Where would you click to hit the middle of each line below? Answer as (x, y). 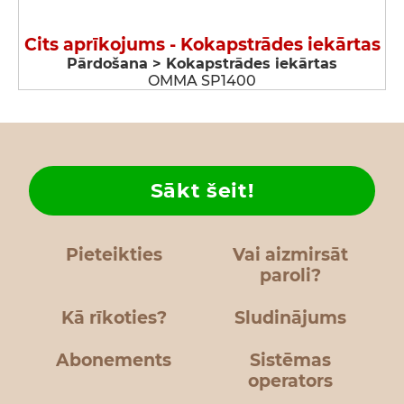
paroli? (290, 275)
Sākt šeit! (202, 191)
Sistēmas (290, 360)
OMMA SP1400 (202, 81)
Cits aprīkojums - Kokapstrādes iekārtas (202, 45)
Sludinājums (290, 318)
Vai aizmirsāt (290, 255)
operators (290, 381)
